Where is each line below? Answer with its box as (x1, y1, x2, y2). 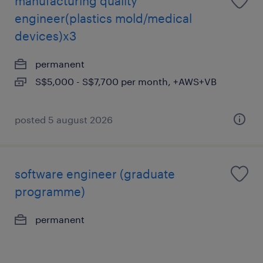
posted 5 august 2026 (15, 114, 113, 125)
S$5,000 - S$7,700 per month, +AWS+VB (35, 76, 217, 87)
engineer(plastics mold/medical (15, 11, 192, 25)
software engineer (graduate (15, 167, 175, 181)
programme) (15, 184, 85, 198)
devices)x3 (15, 29, 76, 43)
